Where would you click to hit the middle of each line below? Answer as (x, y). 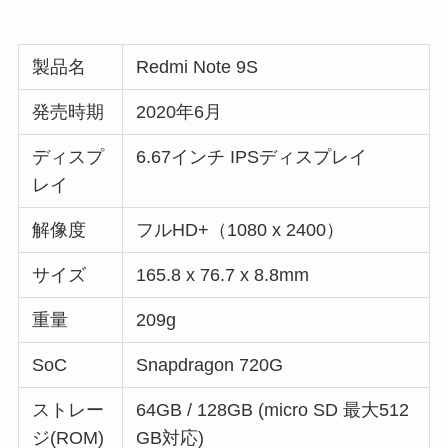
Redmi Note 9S (197, 67)
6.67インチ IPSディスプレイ (252, 157)
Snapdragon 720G (210, 365)
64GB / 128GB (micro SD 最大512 (273, 410)
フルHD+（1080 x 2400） (240, 230)
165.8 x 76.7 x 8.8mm (223, 275)
